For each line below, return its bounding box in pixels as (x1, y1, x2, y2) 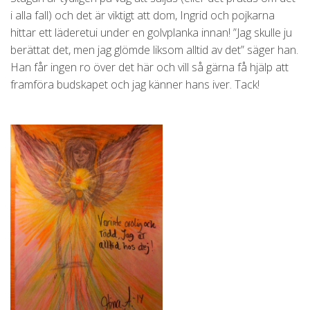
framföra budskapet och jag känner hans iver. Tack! (10, 76, 259, 92)
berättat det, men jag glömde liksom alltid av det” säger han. (10, 42, 298, 57)
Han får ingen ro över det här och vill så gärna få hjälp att (10, 59, 289, 75)
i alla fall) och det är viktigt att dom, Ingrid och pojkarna (10, 7, 275, 23)
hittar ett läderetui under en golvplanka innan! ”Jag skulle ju (10, 24, 292, 40)
